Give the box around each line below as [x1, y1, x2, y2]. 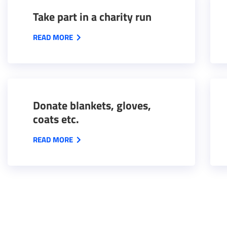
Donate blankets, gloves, [33, 97, 151, 114]
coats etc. [33, 110, 79, 128]
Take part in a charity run [33, 8, 152, 25]
